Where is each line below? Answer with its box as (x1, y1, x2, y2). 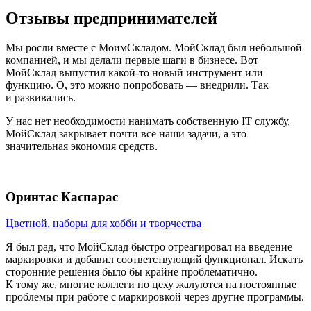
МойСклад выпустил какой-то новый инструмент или (6, 66, 263, 78)
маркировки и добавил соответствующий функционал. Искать (6, 253, 303, 266)
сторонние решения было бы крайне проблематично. (6, 266, 258, 278)
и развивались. (6, 91, 76, 103)
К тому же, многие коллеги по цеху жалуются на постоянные (6, 278, 296, 291)
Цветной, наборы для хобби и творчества (6, 217, 201, 230)
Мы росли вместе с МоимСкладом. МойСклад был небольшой (6, 41, 302, 53)
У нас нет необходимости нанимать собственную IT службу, (6, 115, 290, 127)
